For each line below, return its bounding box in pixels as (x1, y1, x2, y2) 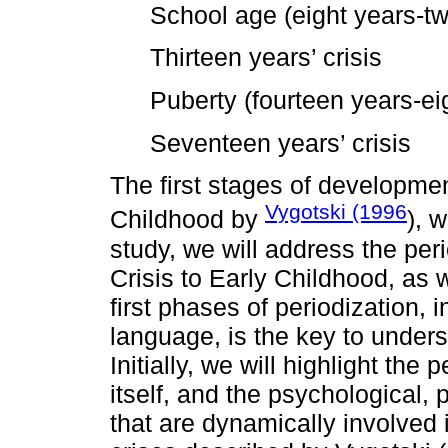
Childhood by (110, 205, 265, 234)
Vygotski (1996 (265, 200, 407, 224)
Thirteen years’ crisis (150, 43, 382, 72)
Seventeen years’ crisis (150, 128, 411, 157)
